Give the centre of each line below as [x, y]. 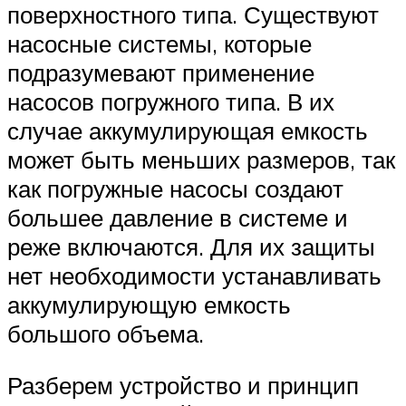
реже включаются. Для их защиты [191, 246]
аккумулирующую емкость [149, 304]
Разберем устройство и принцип [183, 386]
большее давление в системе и [178, 217]
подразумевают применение [161, 72]
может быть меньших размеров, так [201, 159]
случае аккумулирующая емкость [188, 130]
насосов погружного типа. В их [171, 101]
